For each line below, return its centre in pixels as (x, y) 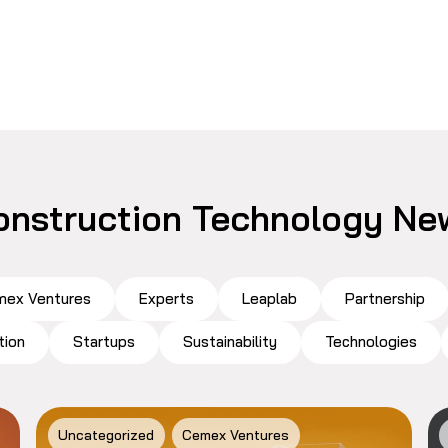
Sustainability (230, 342)
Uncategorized (106, 435)
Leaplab (269, 298)
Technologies (371, 342)
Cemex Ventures (236, 435)
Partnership (384, 298)
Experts (166, 298)
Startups (104, 342)
